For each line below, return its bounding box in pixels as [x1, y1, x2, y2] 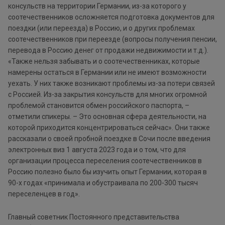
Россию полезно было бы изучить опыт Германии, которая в [8, 168, 207, 176]
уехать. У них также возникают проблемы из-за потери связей [8, 79, 215, 88]
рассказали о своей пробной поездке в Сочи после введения [8, 135, 210, 143]
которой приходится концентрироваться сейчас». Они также [8, 124, 210, 132]
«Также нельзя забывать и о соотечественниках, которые [8, 57, 200, 66]
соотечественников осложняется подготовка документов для [8, 13, 214, 22]
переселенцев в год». [8, 190, 80, 198]
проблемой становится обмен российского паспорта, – [8, 101, 189, 110]
